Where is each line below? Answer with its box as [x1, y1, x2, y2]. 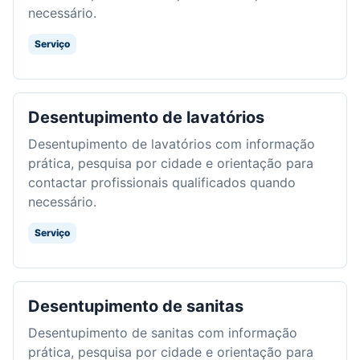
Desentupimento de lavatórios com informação [28, 135, 315, 152]
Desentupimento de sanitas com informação [28, 324, 297, 341]
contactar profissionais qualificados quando [28, 174, 296, 190]
